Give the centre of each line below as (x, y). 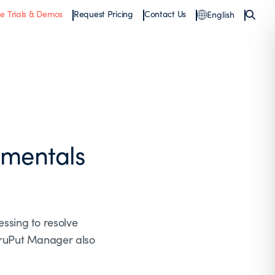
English (221, 14)
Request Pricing (103, 14)
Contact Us (165, 14)
